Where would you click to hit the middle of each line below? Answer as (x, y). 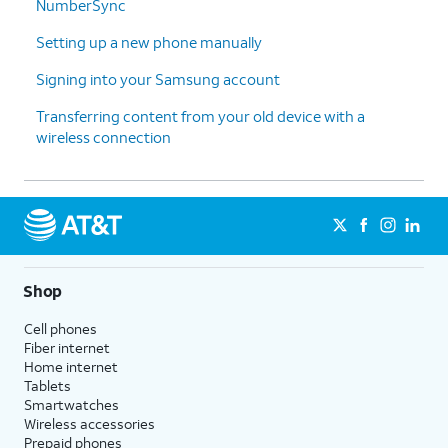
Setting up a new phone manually (149, 41)
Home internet (71, 366)
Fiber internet (67, 347)
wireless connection (103, 136)
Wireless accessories (89, 423)
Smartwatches (71, 404)
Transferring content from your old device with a (200, 115)
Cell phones (60, 328)
